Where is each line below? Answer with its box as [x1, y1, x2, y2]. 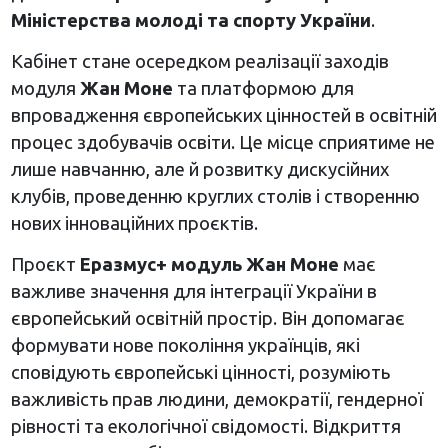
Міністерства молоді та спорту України [10, 10, 371, 31]
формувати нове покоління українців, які [10, 335, 360, 356]
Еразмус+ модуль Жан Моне [79, 254, 343, 275]
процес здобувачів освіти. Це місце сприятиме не [10, 132, 435, 153]
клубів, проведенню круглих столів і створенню [10, 186, 420, 207]
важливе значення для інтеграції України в [10, 281, 377, 302]
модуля [10, 78, 80, 99]
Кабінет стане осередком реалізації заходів [10, 51, 389, 72]
